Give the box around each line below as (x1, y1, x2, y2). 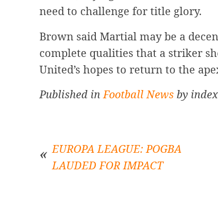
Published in (39, 87, 103, 101)
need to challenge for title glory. (39, 4, 201, 18)
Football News (103, 87, 174, 101)
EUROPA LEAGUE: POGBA (52, 142, 182, 156)
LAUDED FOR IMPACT (52, 158, 163, 173)
